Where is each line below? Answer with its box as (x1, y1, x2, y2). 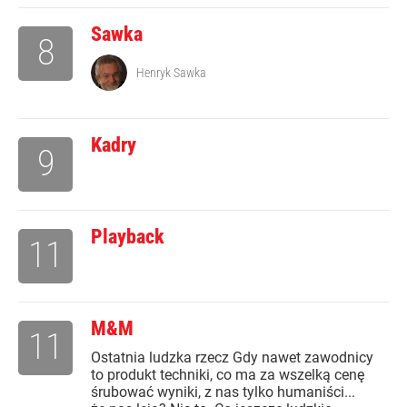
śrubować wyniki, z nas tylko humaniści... (91, 383, 355, 402)
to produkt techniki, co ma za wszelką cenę (91, 366, 364, 384)
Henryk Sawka (136, 65, 206, 81)
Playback (91, 225, 164, 249)
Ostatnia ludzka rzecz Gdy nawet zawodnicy (91, 349, 373, 367)
